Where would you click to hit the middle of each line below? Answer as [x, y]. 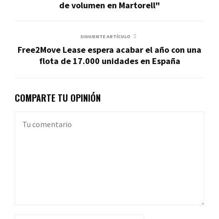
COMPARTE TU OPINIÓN [58, 98]
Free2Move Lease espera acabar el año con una [109, 50]
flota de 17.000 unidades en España [109, 61]
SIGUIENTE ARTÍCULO [105, 37]
